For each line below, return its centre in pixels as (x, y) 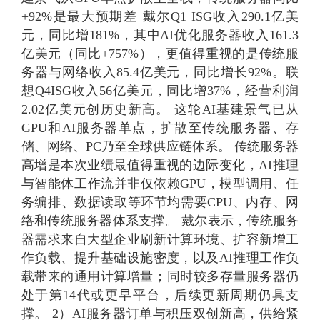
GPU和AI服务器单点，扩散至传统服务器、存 (160, 128)
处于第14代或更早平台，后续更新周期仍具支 (160, 295)
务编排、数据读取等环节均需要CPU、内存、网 (160, 202)
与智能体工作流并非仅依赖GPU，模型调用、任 (160, 184)
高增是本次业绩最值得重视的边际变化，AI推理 (160, 165)
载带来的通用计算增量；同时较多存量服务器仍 (160, 277)
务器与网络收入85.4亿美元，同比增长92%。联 (160, 72)
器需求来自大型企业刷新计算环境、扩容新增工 (160, 240)
